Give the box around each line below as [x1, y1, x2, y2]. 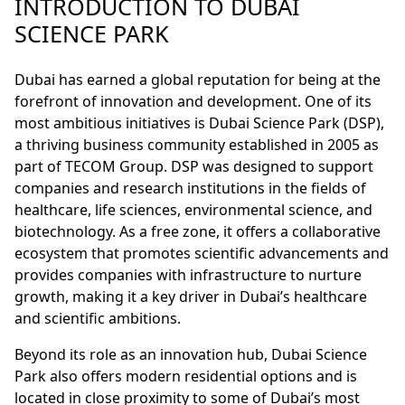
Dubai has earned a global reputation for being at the [14, 70, 381, 90]
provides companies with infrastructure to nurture [14, 265, 362, 286]
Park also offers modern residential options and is [14, 366, 357, 387]
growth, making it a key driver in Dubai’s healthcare [14, 287, 367, 307]
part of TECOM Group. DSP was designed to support [14, 156, 373, 177]
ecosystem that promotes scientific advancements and [14, 243, 389, 264]
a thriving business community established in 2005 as [14, 135, 379, 155]
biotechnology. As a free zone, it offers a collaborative [14, 221, 381, 242]
